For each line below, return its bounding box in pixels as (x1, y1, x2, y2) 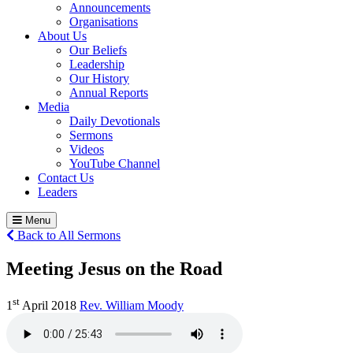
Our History (69, 71, 129, 85)
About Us (38, 28, 87, 43)
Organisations (69, 14, 138, 28)
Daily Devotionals (69, 113, 160, 128)
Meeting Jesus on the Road (6, 258, 222, 279)
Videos (69, 142, 104, 156)
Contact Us (38, 170, 94, 184)
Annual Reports (69, 85, 148, 99)
